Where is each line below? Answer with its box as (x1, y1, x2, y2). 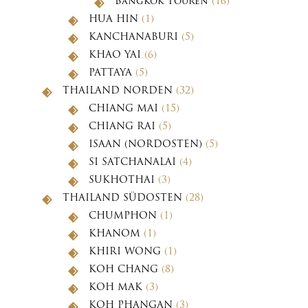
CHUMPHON (89, 210, 157, 221)
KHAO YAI (89, 49, 141, 60)
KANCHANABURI (89, 32, 178, 43)
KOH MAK (89, 282, 142, 293)
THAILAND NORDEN (63, 85, 173, 96)
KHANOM (89, 228, 140, 239)
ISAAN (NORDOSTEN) (89, 139, 202, 150)
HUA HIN (89, 14, 138, 25)
